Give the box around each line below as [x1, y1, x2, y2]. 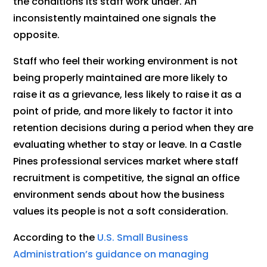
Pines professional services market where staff [13, 154, 239, 169]
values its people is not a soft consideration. [13, 204, 229, 219]
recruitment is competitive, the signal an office [13, 171, 240, 185]
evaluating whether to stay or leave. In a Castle [13, 138, 242, 152]
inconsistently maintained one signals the [13, 11, 216, 26]
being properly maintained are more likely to [13, 71, 228, 85]
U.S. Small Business [97, 231, 189, 245]
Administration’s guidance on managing [13, 247, 209, 262]
